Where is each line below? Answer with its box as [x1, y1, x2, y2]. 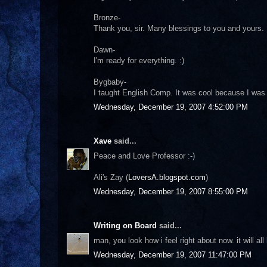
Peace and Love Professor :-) [94, 151, 195, 160]
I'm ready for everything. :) [94, 55, 184, 65]
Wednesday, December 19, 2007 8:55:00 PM [94, 187, 248, 196]
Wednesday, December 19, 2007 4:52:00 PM [94, 103, 248, 111]
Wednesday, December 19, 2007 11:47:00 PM [94, 250, 252, 259]
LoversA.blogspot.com [128, 172, 206, 182]
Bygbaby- [94, 77, 126, 86]
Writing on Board [94, 221, 157, 230]
